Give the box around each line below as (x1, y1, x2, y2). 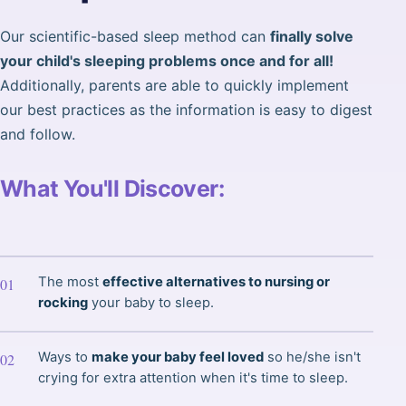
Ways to (38, 349, 92, 366)
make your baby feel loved (92, 349, 264, 366)
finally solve (270, 27, 353, 46)
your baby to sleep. (88, 295, 214, 312)
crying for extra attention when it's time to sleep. (38, 370, 348, 387)
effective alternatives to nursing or (102, 274, 330, 291)
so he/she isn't (264, 349, 361, 366)
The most (38, 274, 102, 291)
